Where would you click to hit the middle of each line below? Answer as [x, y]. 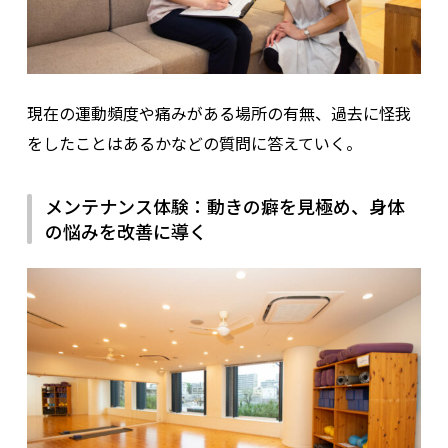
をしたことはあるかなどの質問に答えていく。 [194, 143]
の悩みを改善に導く [125, 231]
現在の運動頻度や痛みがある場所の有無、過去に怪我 [218, 113]
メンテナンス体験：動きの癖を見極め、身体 [224, 206]
